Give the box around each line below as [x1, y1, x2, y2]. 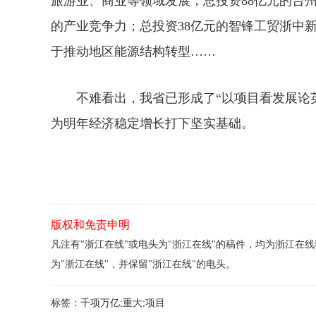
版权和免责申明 [51, 218, 130, 231]
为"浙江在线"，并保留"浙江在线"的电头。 [51, 259, 236, 269]
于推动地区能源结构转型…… [51, 44, 216, 59]
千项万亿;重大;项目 [80, 298, 165, 308]
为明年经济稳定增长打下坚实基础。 [51, 116, 254, 130]
